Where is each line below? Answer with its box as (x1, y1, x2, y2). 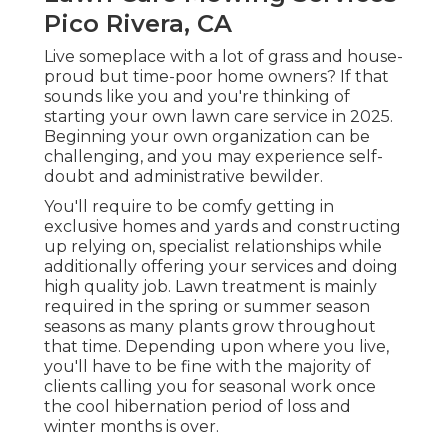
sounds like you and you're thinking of (44, 87, 350, 107)
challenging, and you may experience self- (44, 147, 383, 167)
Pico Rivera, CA (44, 9, 232, 39)
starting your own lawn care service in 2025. (44, 107, 393, 127)
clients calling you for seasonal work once (44, 377, 376, 397)
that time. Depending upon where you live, (44, 337, 389, 357)
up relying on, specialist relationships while (44, 237, 382, 257)
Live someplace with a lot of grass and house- (44, 47, 403, 67)
